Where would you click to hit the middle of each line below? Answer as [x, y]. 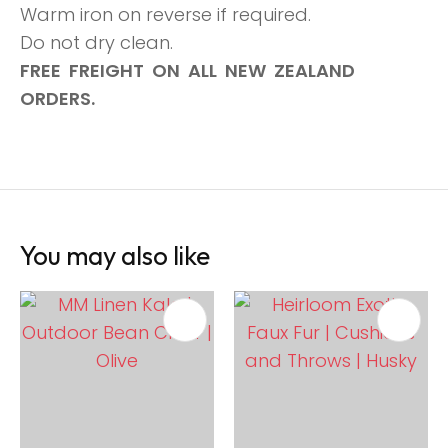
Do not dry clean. [96, 43]
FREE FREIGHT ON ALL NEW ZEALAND [189, 71]
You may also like [115, 256]
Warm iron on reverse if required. [165, 15]
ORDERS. [57, 99]
